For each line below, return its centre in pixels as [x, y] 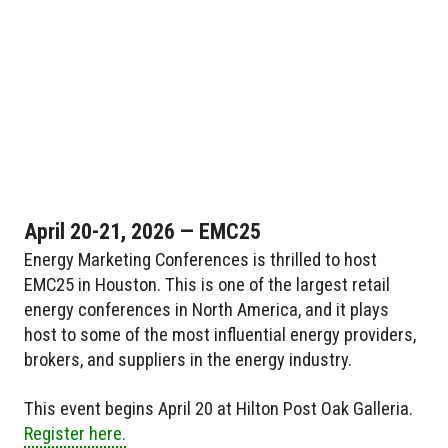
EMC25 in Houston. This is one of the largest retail [207, 285]
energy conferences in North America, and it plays [206, 310]
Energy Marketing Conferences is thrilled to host [200, 260]
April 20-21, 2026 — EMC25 [142, 232]
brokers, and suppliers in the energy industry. [188, 360]
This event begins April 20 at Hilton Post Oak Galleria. [218, 409]
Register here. [75, 434]
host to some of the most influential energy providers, [220, 335]
